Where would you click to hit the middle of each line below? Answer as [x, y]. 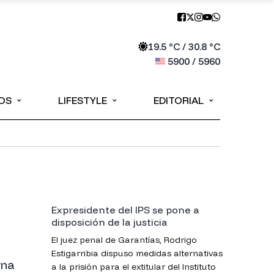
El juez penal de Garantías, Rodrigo [124, 240]
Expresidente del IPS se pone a [122, 210]
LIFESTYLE [82, 100]
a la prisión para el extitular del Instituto [134, 267]
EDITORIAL [178, 100]
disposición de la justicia [109, 222]
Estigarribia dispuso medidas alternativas [137, 253]
